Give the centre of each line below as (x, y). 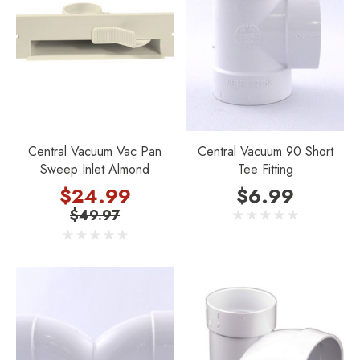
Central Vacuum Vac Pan (95, 152)
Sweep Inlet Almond (95, 170)
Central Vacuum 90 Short (265, 152)
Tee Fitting (265, 170)
